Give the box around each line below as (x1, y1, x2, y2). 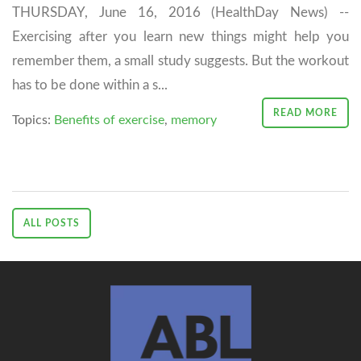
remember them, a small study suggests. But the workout (12, 53, 349, 68)
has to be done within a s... (12, 77, 168, 92)
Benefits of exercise (54, 113, 164, 127)
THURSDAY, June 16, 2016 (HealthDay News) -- (12, 5, 349, 19)
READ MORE (273, 107, 338, 118)
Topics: (12, 113, 54, 127)
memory (171, 113, 217, 127)
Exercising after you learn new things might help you (12, 29, 349, 44)
